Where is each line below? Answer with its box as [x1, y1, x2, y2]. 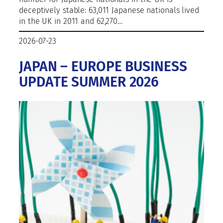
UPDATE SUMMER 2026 [19, 73, 159, 90]
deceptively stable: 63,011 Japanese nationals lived [19, 5, 199, 15]
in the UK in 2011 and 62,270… [19, 16, 123, 26]
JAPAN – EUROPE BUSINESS [19, 58, 187, 75]
